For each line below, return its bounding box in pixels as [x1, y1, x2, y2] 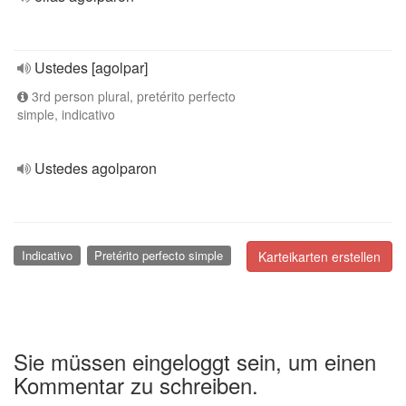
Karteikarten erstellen [258, 247, 381, 266]
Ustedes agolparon [34, 158, 157, 179]
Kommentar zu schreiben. [14, 368, 258, 401]
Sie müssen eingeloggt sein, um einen [14, 344, 376, 377]
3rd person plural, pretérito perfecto [28, 87, 236, 105]
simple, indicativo [17, 105, 115, 123]
